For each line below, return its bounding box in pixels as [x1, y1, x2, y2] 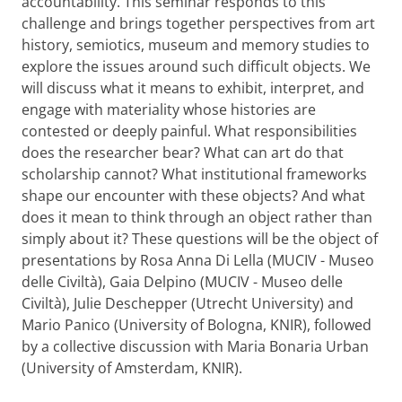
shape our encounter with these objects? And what [22, 186, 365, 206]
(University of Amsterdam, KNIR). [22, 358, 242, 379]
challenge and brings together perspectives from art [22, 13, 375, 34]
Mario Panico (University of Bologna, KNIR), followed [22, 315, 371, 336]
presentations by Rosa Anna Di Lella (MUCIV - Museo [22, 250, 374, 271]
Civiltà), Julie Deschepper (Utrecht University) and [22, 293, 354, 314]
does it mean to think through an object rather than [22, 207, 372, 228]
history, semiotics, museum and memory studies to [22, 35, 370, 56]
